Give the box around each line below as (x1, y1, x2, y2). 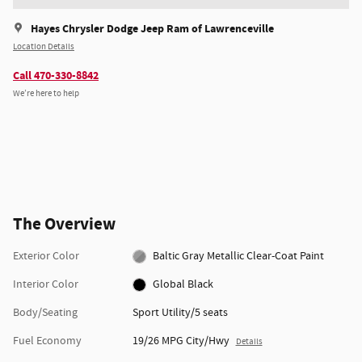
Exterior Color (13, 248, 79, 263)
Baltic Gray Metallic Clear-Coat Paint (300, 248, 325, 263)
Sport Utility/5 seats (132, 305, 228, 320)
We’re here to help (13, 88, 79, 100)
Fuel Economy (13, 333, 82, 348)
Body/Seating (13, 305, 78, 320)
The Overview (13, 213, 116, 236)
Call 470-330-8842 (13, 67, 99, 83)
